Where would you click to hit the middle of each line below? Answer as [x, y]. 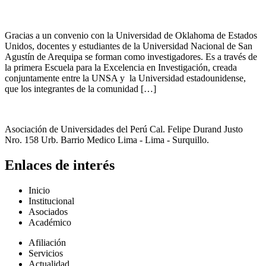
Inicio [39, 191]
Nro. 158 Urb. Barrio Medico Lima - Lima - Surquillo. [107, 140]
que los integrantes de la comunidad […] [80, 89]
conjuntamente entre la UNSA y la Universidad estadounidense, [125, 78]
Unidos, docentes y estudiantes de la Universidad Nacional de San [129, 46]
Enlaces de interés [60, 165]
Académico [50, 223]
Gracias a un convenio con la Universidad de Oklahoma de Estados [131, 36]
